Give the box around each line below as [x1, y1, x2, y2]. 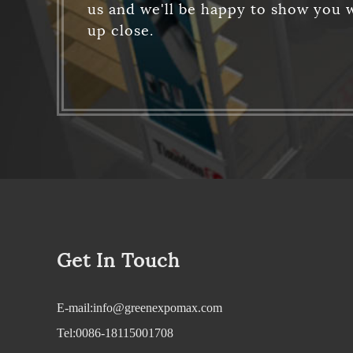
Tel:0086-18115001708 [57, 326, 173, 340]
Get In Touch [57, 249, 180, 273]
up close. [87, 22, 154, 39]
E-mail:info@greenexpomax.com [57, 301, 222, 314]
